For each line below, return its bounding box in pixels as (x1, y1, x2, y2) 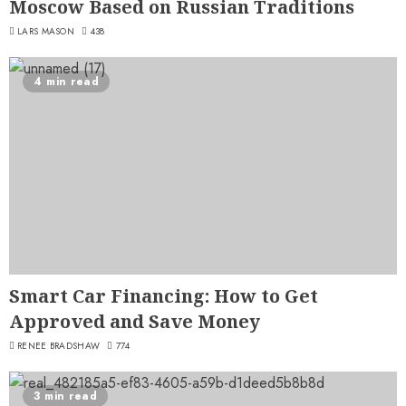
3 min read (34, 387, 97, 404)
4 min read (34, 72, 99, 90)
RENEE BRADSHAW (17, 338, 101, 353)
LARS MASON (17, 24, 74, 38)
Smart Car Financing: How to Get (9, 283, 318, 308)
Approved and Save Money (9, 308, 260, 333)
